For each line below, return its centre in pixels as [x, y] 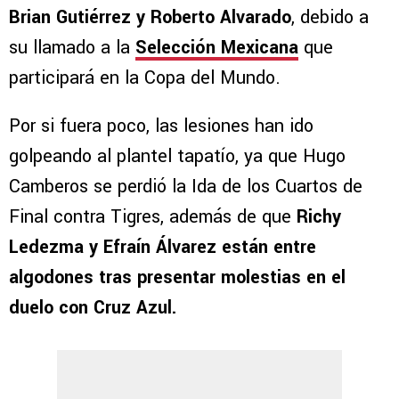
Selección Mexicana [217, 48]
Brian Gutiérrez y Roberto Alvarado [150, 18]
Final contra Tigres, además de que [153, 217]
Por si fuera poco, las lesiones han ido [161, 126]
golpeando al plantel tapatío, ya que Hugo [177, 157]
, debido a [330, 18]
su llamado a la [72, 48]
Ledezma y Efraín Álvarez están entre [163, 248]
